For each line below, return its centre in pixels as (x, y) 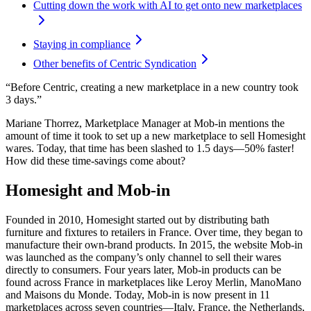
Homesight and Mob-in (88, 191)
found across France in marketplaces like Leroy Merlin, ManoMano (153, 283)
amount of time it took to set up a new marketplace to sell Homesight (155, 136)
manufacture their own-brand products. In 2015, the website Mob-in (154, 245)
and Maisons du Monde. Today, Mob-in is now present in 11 (138, 295)
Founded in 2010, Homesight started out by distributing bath (137, 220)
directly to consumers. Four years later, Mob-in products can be (143, 270)
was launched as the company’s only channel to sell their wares (143, 258)
